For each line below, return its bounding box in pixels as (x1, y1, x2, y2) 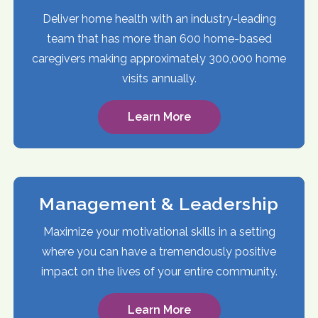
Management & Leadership (39, 193, 279, 215)
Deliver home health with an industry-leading (42, 12, 276, 26)
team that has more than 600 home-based (46, 32, 272, 46)
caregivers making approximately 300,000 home (32, 52, 286, 66)
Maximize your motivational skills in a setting (43, 225, 275, 239)
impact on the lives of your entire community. (40, 265, 278, 279)
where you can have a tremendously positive (42, 245, 276, 259)
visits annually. (121, 72, 197, 86)
